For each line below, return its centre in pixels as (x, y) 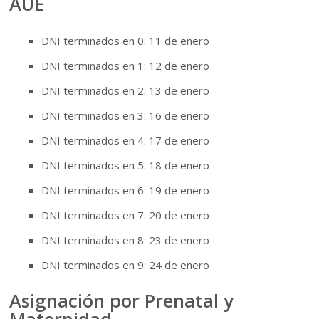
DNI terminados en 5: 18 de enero (126, 165)
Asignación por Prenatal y (122, 300)
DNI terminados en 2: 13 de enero (126, 90)
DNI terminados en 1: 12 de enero (126, 65)
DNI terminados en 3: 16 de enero (126, 115)
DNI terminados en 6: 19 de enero (126, 190)
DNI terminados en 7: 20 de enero (126, 215)
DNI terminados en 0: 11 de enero (126, 40)
